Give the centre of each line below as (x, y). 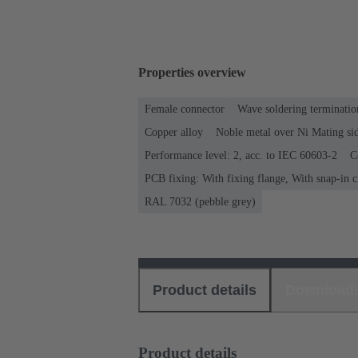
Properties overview (192, 73)
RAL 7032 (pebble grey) (200, 201)
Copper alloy (174, 132)
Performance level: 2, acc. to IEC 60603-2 (241, 155)
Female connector (185, 109)
